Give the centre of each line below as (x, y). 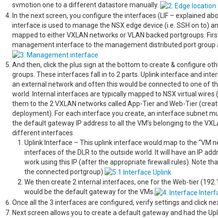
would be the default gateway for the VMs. (90, 192)
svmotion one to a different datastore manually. (86, 5)
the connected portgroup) (64, 172)
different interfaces (43, 133)
